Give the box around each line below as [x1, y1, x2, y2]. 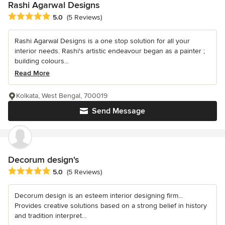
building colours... [15, 56, 69, 65]
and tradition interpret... [15, 211, 86, 220]
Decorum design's [8, 154, 79, 165]
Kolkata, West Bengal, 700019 [16, 91, 107, 100]
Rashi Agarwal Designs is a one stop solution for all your [15, 36, 190, 45]
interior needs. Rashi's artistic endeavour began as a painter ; [15, 46, 205, 55]
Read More [15, 68, 50, 77]
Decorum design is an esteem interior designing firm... [15, 191, 183, 200]
